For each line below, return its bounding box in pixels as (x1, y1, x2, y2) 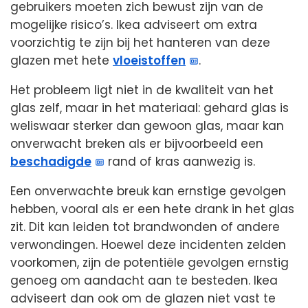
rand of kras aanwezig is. (104, 153, 256, 170)
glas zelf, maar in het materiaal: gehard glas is (10, 100, 289, 117)
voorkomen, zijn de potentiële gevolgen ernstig (10, 254, 289, 272)
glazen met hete (10, 52, 113, 69)
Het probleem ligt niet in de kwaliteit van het (10, 82, 274, 99)
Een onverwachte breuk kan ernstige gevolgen (10, 183, 286, 200)
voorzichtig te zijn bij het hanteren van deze (10, 34, 270, 52)
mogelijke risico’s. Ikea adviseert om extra (10, 16, 257, 34)
